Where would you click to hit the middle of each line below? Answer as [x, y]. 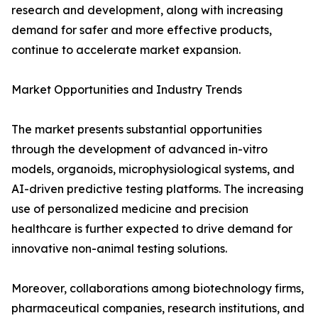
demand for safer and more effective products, [142, 30]
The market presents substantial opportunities [137, 130]
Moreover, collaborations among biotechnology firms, [158, 289]
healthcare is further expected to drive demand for [152, 229]
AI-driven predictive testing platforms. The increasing [158, 189]
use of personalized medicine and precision [130, 209]
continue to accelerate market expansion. [126, 50]
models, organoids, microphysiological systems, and [153, 169]
